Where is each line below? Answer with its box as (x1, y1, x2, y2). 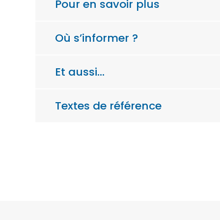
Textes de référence (55, 98, 162, 113)
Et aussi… (55, 64, 105, 80)
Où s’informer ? (55, 30, 138, 46)
